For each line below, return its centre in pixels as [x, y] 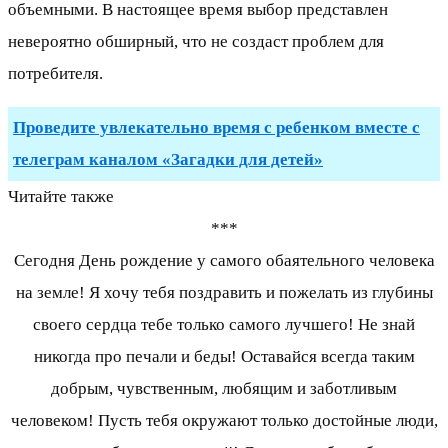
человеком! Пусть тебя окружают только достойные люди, [224, 421]
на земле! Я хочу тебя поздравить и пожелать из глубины [224, 293]
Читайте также [61, 197]
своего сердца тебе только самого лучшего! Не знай [224, 325]
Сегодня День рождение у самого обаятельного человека [224, 261]
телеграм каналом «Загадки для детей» [168, 160]
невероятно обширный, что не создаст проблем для [196, 42]
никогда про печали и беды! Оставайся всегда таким [224, 357]
